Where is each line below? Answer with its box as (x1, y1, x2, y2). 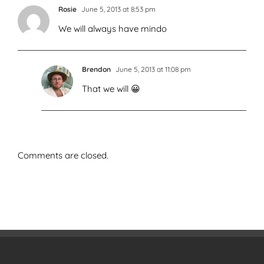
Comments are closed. (18, 150, 108, 161)
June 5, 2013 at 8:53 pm (80, 5, 156, 14)
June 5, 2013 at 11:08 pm (114, 65, 191, 74)
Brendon (82, 65, 111, 74)
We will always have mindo (58, 23, 167, 35)
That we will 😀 (82, 83, 140, 95)
